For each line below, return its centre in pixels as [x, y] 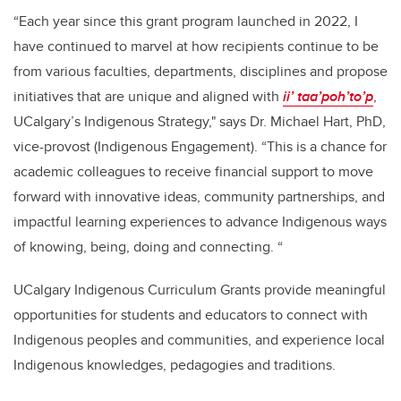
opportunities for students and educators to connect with [191, 315]
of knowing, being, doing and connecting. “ [148, 247]
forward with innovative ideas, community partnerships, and [199, 197]
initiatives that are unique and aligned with [148, 97]
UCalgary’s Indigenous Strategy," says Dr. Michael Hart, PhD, [200, 122]
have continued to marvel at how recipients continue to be [196, 47]
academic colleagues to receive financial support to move [193, 172]
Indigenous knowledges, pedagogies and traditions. [175, 365]
